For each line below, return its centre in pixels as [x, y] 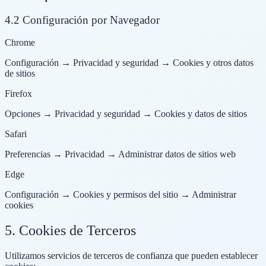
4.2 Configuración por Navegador [82, 20]
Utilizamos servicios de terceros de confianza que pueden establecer [131, 256]
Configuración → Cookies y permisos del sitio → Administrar [121, 195]
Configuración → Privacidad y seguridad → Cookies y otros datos [129, 63]
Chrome [20, 43]
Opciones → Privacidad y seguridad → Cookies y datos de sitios [126, 114]
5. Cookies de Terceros [70, 231]
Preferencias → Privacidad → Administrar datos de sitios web [120, 154]
